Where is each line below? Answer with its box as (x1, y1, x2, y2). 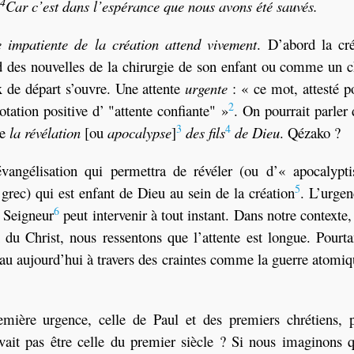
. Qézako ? (280, 122, 341, 142)
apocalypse (107, 122, 171, 142)
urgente (185, 78, 228, 98)
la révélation (9, 122, 81, 142)
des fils (186, 122, 225, 142)
